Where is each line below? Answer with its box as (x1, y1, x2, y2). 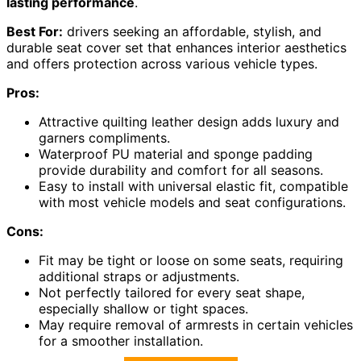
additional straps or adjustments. (39, 268, 239, 284)
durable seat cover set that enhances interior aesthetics (6, 39, 346, 56)
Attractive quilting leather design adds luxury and (39, 113, 339, 130)
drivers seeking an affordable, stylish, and (63, 23, 322, 39)
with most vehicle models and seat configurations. (39, 193, 346, 210)
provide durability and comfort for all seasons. (39, 161, 323, 178)
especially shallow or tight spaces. (39, 300, 248, 317)
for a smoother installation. (39, 332, 203, 349)
